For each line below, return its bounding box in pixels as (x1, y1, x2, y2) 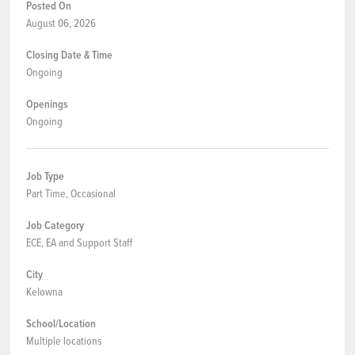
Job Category (26, 217, 84, 233)
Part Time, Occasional (26, 185, 116, 200)
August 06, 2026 (26, 15, 96, 30)
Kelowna (26, 284, 63, 299)
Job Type (26, 168, 64, 184)
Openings (26, 96, 68, 112)
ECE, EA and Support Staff (26, 235, 132, 250)
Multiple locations (26, 333, 101, 348)
